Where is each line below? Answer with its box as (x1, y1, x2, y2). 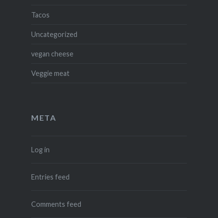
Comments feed (31, 200, 81, 208)
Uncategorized (31, 30, 77, 39)
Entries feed (31, 172, 70, 181)
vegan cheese (31, 50, 73, 58)
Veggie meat (31, 69, 70, 78)
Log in (31, 145, 50, 154)
